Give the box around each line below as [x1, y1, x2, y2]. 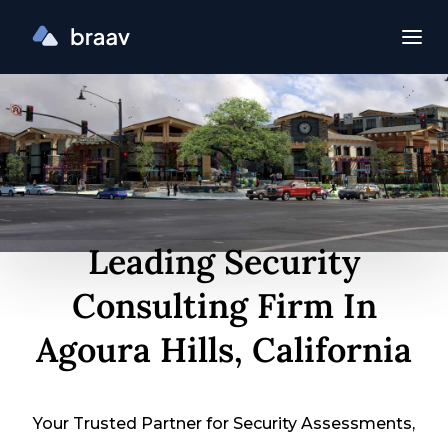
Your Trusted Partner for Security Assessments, [33, 414, 415, 433]
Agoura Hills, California [36, 328, 412, 371]
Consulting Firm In [71, 284, 377, 327]
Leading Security [88, 240, 360, 283]
